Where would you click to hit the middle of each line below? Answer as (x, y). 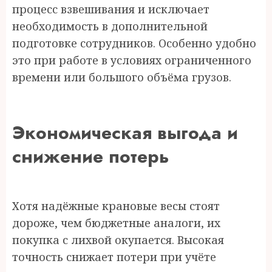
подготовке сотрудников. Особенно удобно (134, 43)
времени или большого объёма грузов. (122, 77)
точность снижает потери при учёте (114, 257)
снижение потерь (91, 156)
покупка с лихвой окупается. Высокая (118, 240)
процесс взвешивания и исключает (111, 9)
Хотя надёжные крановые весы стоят (116, 206)
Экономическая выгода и (125, 133)
